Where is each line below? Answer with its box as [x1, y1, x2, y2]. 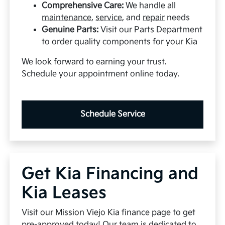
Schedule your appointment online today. [22, 69, 180, 79]
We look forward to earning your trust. [22, 57, 167, 67]
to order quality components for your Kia [42, 37, 198, 47]
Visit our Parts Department [98, 25, 203, 35]
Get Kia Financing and [22, 164, 199, 184]
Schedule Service [80, 109, 145, 119]
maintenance [42, 13, 92, 23]
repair [143, 13, 165, 23]
